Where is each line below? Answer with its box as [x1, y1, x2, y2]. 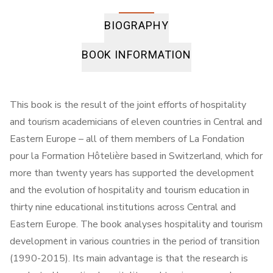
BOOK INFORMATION [81, 48, 192, 62]
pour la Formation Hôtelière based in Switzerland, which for [10, 149, 263, 163]
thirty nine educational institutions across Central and [10, 200, 236, 214]
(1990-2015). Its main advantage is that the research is [10, 252, 248, 266]
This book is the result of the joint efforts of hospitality [10, 98, 246, 112]
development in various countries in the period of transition [10, 235, 260, 249]
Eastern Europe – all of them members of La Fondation [10, 132, 244, 146]
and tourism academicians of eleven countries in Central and [10, 115, 262, 129]
